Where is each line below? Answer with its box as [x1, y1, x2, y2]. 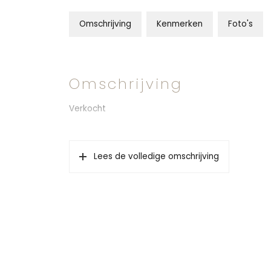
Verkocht [69, 103, 106, 114]
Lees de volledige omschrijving [94, 151, 219, 162]
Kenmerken [157, 18, 203, 30]
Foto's [228, 18, 253, 30]
